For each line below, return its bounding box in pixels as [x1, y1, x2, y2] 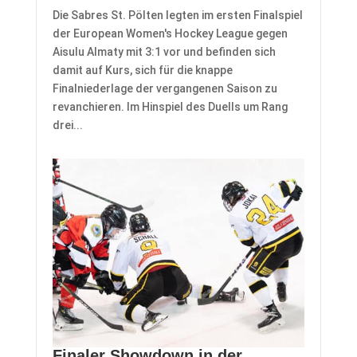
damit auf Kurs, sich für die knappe [52, 63, 233, 76]
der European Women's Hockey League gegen [52, 26, 288, 40]
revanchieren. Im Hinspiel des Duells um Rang [52, 100, 288, 113]
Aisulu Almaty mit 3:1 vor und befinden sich [52, 45, 276, 58]
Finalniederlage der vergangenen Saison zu [52, 81, 277, 95]
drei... [52, 118, 83, 131]
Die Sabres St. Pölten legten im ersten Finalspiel [52, 8, 303, 22]
